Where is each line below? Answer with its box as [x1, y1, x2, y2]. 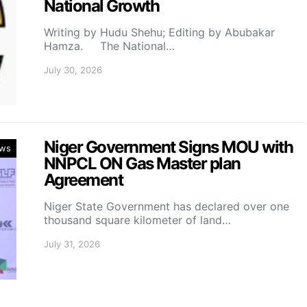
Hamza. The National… [44, 39, 175, 53]
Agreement [44, 170, 126, 191]
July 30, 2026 [44, 64, 102, 76]
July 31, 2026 [44, 238, 100, 250]
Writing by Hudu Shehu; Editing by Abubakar [44, 25, 275, 40]
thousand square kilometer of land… [44, 213, 231, 228]
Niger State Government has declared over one [44, 199, 289, 214]
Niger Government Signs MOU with [44, 137, 293, 158]
